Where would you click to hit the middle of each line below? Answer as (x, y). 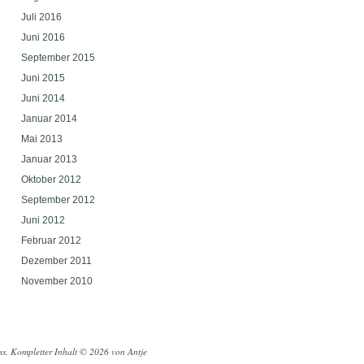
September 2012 (58, 200)
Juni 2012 (43, 221)
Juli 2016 (41, 17)
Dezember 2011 (56, 261)
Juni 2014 (43, 99)
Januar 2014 (49, 119)
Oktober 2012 (51, 180)
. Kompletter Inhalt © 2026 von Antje (76, 351)
